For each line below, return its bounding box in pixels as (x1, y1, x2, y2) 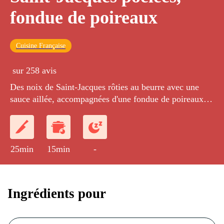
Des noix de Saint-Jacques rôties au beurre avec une (10, 82, 199, 92)
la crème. (10, 106, 43, 116)
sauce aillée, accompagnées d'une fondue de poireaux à (10, 94, 210, 104)
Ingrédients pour (7, 185, 106, 201)
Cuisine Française (16, 42, 65, 50)
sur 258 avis (12, 65, 56, 76)
